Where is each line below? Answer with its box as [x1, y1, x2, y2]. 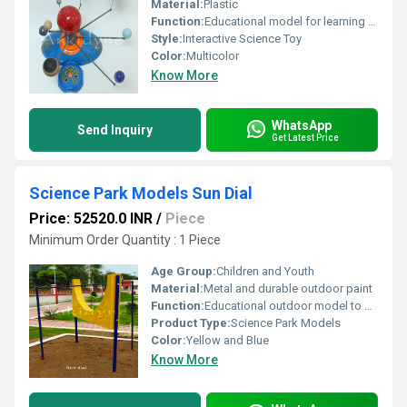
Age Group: [151, 264, 216, 278]
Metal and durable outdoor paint [203, 282, 372, 295]
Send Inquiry [77, 123, 153, 137]
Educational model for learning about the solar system [204, 15, 368, 28]
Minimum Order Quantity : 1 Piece [29, 233, 221, 247]
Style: [151, 32, 183, 45]
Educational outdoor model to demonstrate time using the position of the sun [204, 299, 364, 313]
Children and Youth [216, 264, 314, 278]
